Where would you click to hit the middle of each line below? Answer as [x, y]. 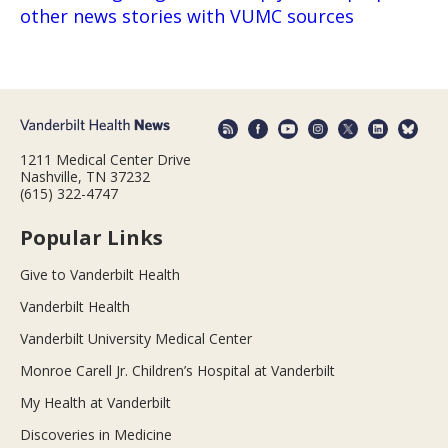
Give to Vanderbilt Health [100, 274]
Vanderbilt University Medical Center [136, 338]
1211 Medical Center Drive [105, 159]
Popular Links [91, 237]
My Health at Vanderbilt [95, 402]
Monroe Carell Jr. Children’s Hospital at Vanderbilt [177, 370]
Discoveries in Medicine [96, 434]
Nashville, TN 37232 [85, 176]
